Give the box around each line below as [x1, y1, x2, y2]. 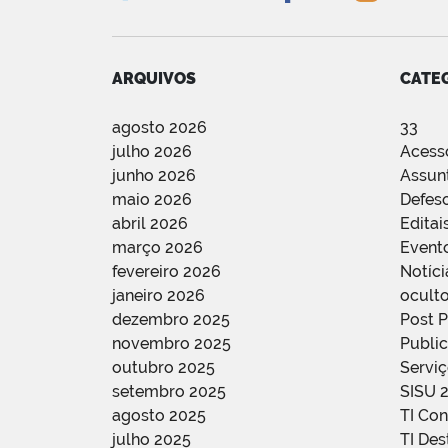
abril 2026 [112, 213, 188, 233]
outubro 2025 [112, 357, 215, 377]
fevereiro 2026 [112, 261, 221, 281]
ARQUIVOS [112, 68, 196, 88]
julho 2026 [112, 141, 192, 161]
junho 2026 [112, 165, 196, 185]
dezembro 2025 [112, 309, 230, 329]
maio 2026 [112, 189, 192, 209]
